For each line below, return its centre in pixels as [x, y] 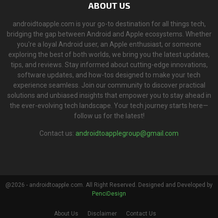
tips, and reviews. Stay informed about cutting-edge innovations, [109, 65]
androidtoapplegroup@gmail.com [127, 134]
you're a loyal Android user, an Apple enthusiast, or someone [109, 45]
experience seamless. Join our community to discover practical [109, 85]
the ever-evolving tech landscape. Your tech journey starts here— [109, 106]
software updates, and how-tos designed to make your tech [109, 75]
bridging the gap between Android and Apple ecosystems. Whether [109, 34]
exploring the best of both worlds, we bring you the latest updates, [109, 55]
